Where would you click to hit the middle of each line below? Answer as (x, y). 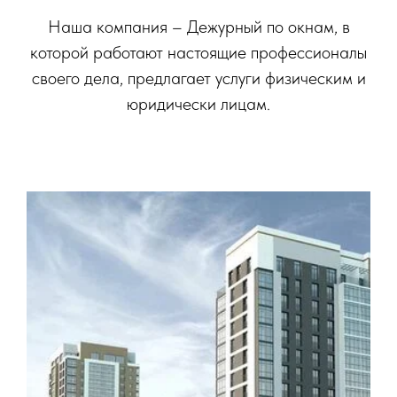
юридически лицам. (198, 104)
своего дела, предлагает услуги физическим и (198, 78)
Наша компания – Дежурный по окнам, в (198, 27)
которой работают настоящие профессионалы (198, 52)
